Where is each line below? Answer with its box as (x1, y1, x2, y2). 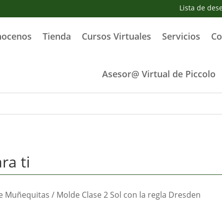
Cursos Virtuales (81, 30, 151, 42)
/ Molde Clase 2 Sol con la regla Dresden (50, 189, 201, 201)
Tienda (42, 30, 71, 42)
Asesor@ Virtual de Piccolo (102, 68, 216, 80)
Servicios (162, 30, 200, 42)
